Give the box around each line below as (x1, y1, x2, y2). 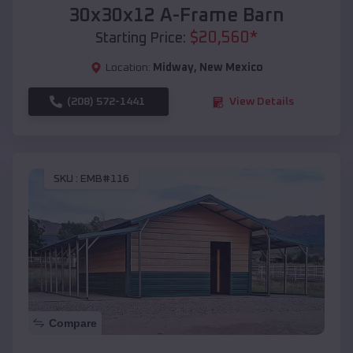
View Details (229, 96, 294, 108)
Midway (152, 62, 194, 74)
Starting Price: (95, 32, 186, 46)
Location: (105, 62, 150, 74)
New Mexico (199, 62, 263, 74)
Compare (49, 317, 97, 330)
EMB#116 (80, 173, 129, 184)
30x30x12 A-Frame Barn (69, 6, 284, 26)
